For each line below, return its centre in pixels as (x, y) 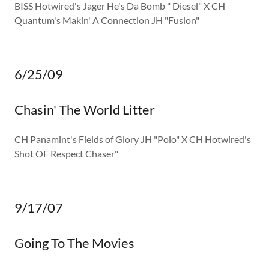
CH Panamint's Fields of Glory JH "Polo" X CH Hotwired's (133, 139)
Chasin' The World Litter (85, 109)
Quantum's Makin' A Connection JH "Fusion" (107, 20)
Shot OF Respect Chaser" (66, 153)
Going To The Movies (74, 243)
